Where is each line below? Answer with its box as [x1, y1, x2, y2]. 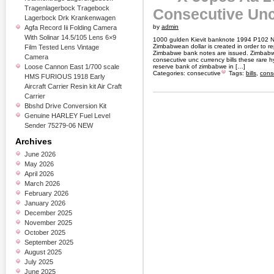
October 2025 [24, 229, 65, 236]
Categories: [153, 70, 187, 76]
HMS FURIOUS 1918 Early [24, 73, 105, 80]
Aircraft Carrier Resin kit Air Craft [24, 83, 122, 90]
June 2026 [24, 150, 56, 158]
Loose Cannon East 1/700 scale [24, 63, 119, 70]
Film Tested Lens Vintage [24, 43, 99, 51]
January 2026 [24, 199, 65, 207]
